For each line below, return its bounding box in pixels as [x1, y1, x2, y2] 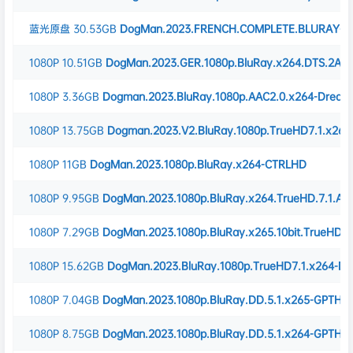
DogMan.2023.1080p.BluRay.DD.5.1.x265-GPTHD [102, 292, 350, 307]
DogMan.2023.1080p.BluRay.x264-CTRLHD [90, 157, 307, 171]
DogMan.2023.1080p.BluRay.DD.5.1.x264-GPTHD [102, 326, 350, 340]
